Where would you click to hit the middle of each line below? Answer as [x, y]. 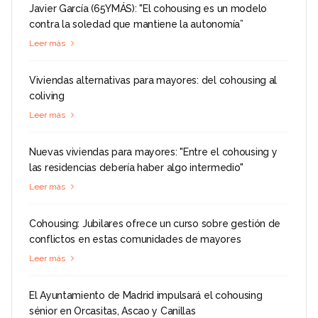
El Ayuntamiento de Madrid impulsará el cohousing [146, 296]
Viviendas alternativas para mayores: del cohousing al [153, 81]
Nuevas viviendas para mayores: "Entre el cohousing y [153, 152]
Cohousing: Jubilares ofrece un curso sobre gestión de [155, 224]
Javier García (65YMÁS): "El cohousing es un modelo [148, 9]
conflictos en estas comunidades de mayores [135, 240]
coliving [47, 96]
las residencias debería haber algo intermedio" [137, 168]
